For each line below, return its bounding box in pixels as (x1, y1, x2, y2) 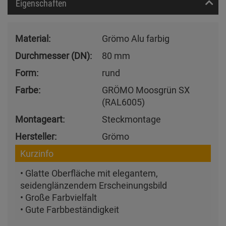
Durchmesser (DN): (15, 49, 92, 62)
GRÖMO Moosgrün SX (102, 84, 190, 96)
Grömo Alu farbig (102, 32, 169, 45)
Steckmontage (102, 113, 161, 126)
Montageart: (15, 113, 65, 126)
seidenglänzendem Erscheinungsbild (20, 179, 167, 192)
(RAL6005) (102, 96, 145, 108)
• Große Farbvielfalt (20, 191, 97, 204)
